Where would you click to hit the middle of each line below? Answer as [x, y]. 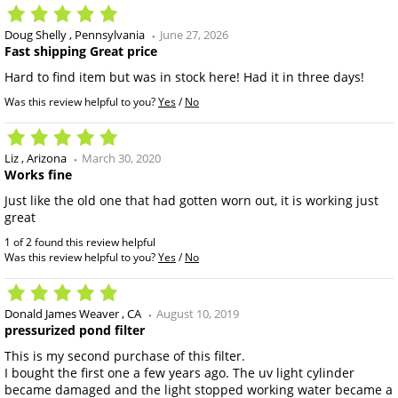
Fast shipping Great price [81, 51]
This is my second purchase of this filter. [125, 356]
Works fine [38, 175]
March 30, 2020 [121, 158]
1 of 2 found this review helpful [80, 242]
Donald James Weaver [62, 314]
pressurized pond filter [75, 330]
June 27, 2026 [194, 35]
